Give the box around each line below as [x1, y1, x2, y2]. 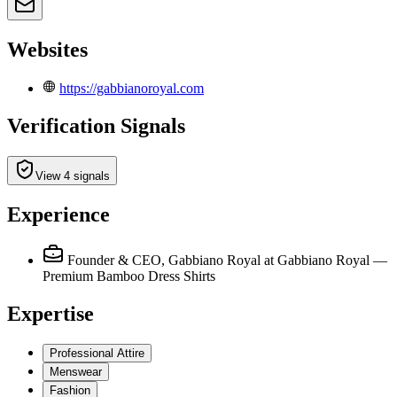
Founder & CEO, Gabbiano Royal [67, 253, 261, 269]
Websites [7, 37, 88, 61]
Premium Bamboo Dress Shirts [43, 269, 215, 284]
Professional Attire [50, 346, 144, 361]
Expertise [7, 302, 94, 326]
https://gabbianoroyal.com [59, 80, 204, 96]
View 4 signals [35, 168, 110, 183]
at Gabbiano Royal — [264, 253, 387, 269]
